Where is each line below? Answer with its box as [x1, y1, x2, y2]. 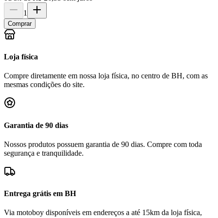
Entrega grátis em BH [4, 189, 76, 198]
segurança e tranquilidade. [4, 148, 84, 157]
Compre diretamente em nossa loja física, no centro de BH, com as [4, 72, 208, 80]
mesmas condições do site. [4, 80, 85, 89]
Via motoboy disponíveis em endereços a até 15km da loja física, [4, 208, 202, 217]
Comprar [8, 19, 32, 27]
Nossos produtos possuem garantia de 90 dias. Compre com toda [4, 140, 202, 148]
